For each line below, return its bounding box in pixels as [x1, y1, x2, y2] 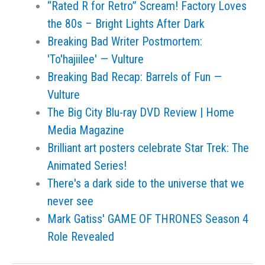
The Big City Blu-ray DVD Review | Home [47, 105, 234, 119]
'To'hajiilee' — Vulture [47, 52, 144, 66]
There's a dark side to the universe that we [47, 176, 244, 190]
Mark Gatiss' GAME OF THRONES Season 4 [47, 212, 248, 226]
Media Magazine [47, 123, 124, 137]
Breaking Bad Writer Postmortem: [47, 34, 202, 49]
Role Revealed [47, 230, 114, 244]
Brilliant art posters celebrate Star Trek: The [47, 141, 249, 155]
